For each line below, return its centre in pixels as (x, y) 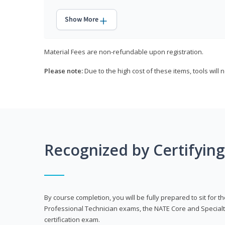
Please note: (64, 71)
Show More (82, 20)
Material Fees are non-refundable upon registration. (124, 52)
